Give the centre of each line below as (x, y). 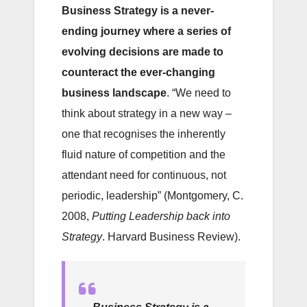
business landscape (114, 93)
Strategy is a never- (164, 11)
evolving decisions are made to (143, 52)
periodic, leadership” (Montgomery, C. (152, 196)
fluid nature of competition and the (144, 155)
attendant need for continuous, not (144, 175)
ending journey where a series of (146, 32)
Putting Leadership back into (161, 217)
